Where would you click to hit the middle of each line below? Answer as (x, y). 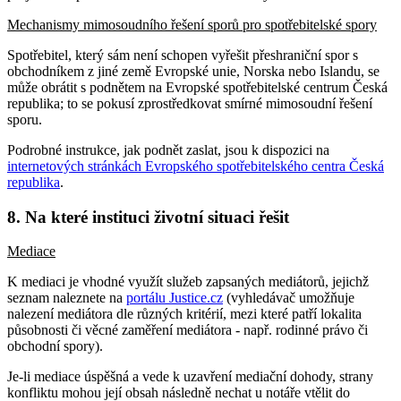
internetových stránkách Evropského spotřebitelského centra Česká (196, 166)
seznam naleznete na (67, 298)
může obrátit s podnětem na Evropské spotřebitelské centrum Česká (197, 87)
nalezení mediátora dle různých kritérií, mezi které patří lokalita (184, 314)
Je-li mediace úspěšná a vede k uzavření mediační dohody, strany (190, 377)
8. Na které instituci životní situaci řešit (148, 217)
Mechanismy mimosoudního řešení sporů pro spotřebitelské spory (192, 24)
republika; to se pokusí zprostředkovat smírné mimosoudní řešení (190, 103)
